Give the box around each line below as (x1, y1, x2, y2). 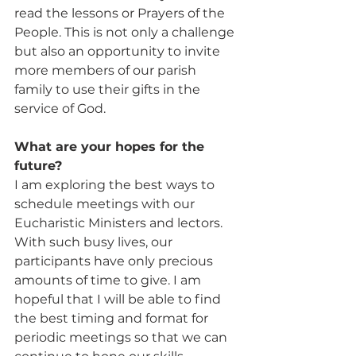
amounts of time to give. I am (14, 272, 204, 288)
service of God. (14, 100, 106, 116)
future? (14, 157, 66, 173)
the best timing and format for (14, 310, 211, 326)
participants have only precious (14, 253, 216, 269)
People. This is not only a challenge (14, 24, 238, 40)
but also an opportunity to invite (14, 43, 223, 59)
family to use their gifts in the (14, 81, 203, 97)
